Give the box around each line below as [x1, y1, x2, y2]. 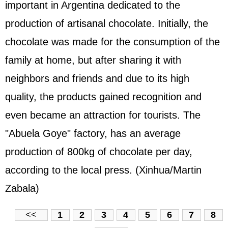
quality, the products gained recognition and [5, 91, 202, 102]
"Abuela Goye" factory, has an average [5, 127, 181, 139]
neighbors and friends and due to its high [5, 72, 189, 84]
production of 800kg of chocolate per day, [5, 146, 192, 157]
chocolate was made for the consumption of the [5, 36, 220, 47]
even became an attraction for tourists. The [5, 109, 201, 121]
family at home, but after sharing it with [5, 54, 181, 66]
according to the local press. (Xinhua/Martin [5, 164, 202, 176]
